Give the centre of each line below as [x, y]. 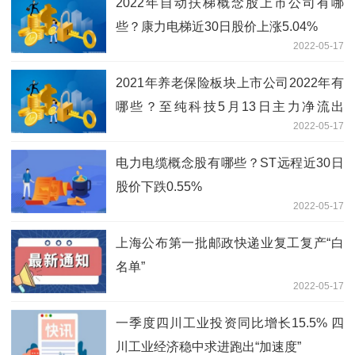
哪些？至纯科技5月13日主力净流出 [230, 107]
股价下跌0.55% [159, 187]
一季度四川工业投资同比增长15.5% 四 [230, 323]
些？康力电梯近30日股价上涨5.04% [217, 27]
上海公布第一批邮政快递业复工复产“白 [230, 243]
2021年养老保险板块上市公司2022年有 [230, 83]
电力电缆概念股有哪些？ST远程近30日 [230, 163]
